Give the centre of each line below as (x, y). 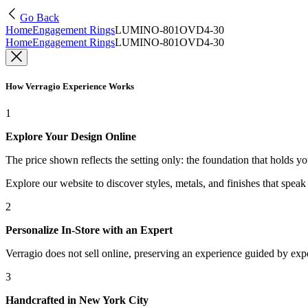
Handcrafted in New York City (77, 300)
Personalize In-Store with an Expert (89, 230)
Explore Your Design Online (71, 137)
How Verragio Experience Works (70, 87)
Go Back (40, 18)
